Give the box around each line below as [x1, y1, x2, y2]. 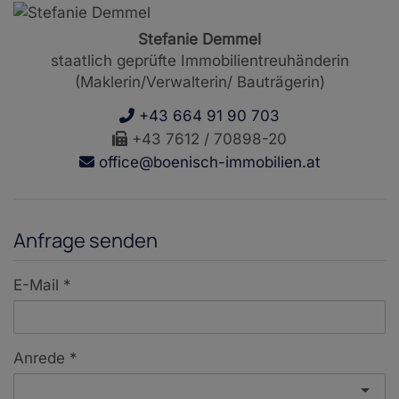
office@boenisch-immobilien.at [94, 153, 321, 172]
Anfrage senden [13, 227, 158, 255]
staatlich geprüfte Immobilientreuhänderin [50, 52, 349, 70]
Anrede [13, 349, 65, 368]
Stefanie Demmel [138, 30, 261, 49]
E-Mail [13, 276, 59, 295]
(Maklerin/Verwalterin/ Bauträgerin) [74, 73, 325, 92]
